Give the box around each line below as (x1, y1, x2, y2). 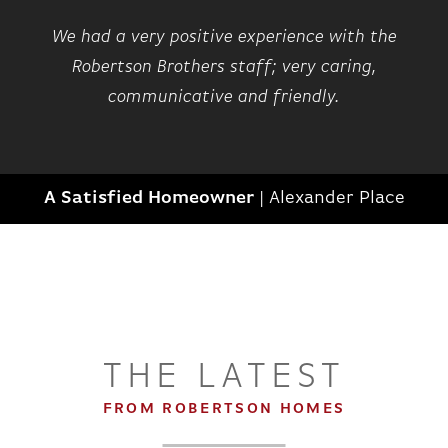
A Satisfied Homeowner (43, 189, 254, 209)
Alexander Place (268, 189, 405, 209)
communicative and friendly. (108, 87, 340, 107)
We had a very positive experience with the (51, 27, 397, 47)
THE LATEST (103, 359, 345, 396)
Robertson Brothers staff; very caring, (71, 57, 377, 77)
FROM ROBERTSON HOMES (102, 401, 346, 417)
